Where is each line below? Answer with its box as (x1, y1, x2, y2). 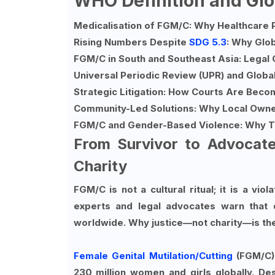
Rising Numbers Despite (73, 36, 189, 48)
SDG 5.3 (188, 36, 227, 48)
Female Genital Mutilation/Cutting (73, 250, 233, 262)
